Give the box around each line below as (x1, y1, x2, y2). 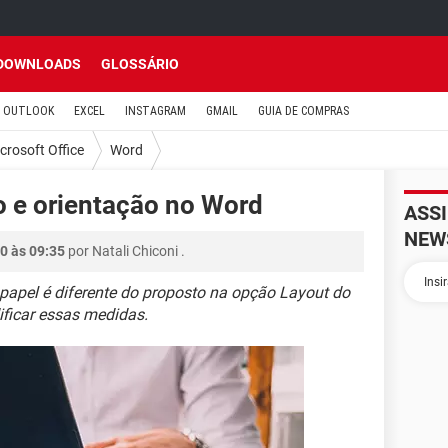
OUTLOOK (3, 104, 54, 118)
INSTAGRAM (125, 104, 186, 118)
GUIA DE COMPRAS (258, 104, 349, 118)
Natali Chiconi (92, 243, 178, 259)
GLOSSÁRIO (101, 56, 179, 72)
